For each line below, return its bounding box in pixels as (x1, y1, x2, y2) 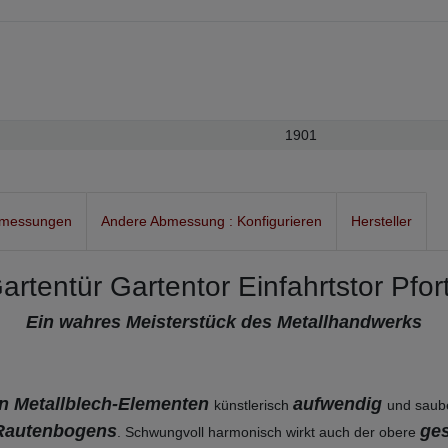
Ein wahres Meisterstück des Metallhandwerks (26, 312, 422, 333)
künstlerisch (214, 397, 293, 414)
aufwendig (293, 394, 387, 415)
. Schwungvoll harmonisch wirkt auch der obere (116, 424, 420, 441)
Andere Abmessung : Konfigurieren (101, 213, 322, 230)
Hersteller (351, 213, 412, 230)
